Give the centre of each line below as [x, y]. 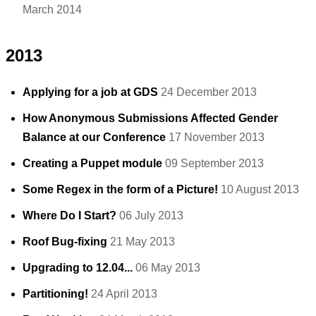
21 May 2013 [142, 242]
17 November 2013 [217, 137]
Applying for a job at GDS [90, 92]
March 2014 [52, 10]
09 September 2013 [214, 163]
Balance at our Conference [94, 137]
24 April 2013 [124, 294]
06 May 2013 [168, 268]
